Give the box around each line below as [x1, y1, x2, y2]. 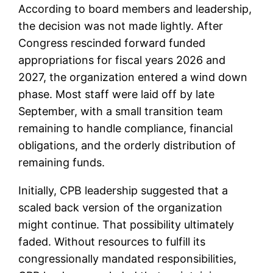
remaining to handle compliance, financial [18, 122, 233, 135]
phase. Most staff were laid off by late [18, 88, 215, 101]
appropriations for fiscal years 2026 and [18, 54, 226, 67]
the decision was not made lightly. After [18, 19, 224, 33]
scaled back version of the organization [18, 201, 223, 214]
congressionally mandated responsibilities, [18, 252, 237, 266]
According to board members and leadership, [18, 2, 252, 16]
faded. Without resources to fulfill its [18, 235, 206, 249]
